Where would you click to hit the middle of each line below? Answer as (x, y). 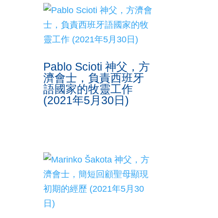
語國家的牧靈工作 (88, 89)
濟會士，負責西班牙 (94, 78)
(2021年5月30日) (86, 100)
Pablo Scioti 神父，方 (97, 67)
